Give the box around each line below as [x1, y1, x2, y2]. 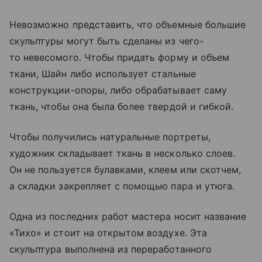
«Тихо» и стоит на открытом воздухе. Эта [9, 227, 207, 239]
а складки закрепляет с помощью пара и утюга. [9, 180, 235, 192]
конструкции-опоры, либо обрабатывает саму [9, 84, 227, 96]
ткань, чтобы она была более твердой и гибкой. [9, 101, 234, 112]
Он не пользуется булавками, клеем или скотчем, [9, 164, 242, 175]
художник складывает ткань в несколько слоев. [9, 147, 236, 159]
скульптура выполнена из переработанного [9, 243, 212, 255]
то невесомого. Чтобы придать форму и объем [9, 51, 230, 63]
